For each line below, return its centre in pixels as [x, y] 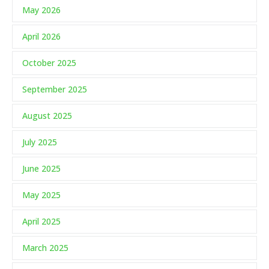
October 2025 [49, 63]
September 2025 [55, 89]
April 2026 [41, 37]
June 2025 [41, 169]
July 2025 [40, 142]
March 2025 [45, 248]
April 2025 [41, 222]
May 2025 [41, 195]
